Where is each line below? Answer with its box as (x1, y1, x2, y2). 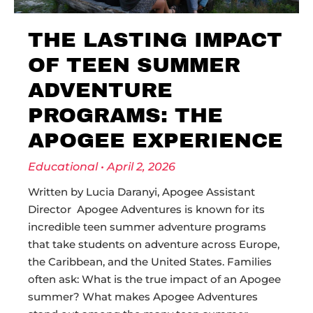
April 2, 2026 (104, 160, 175, 173)
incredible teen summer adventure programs (28, 220, 266, 233)
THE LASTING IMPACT (28, 29, 282, 51)
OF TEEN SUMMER (28, 54, 240, 76)
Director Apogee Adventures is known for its (28, 203, 265, 216)
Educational (28, 160, 101, 173)
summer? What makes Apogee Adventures (28, 290, 258, 303)
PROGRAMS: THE (28, 104, 223, 126)
